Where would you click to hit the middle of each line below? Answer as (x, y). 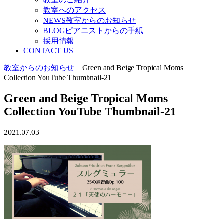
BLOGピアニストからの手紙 (93, 31)
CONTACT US (48, 51)
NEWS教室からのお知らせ (89, 20)
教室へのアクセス (74, 10)
